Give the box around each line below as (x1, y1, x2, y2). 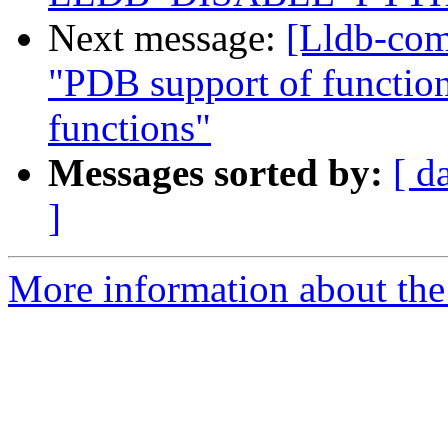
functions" (48, 106, 211, 150)
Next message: (48, 16, 286, 60)
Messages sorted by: (48, 151, 383, 195)
